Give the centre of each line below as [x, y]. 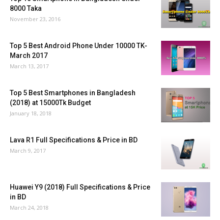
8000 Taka [26, 9]
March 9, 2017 [28, 151]
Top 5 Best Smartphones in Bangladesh [73, 93]
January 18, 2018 [31, 113]
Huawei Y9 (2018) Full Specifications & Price [80, 187]
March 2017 [29, 56]
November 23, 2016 [35, 19]
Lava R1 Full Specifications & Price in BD [74, 140]
